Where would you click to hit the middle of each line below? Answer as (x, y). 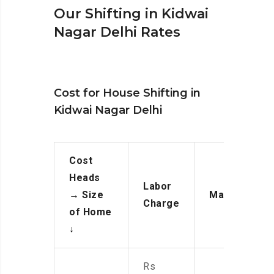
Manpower (235, 195)
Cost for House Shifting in (127, 93)
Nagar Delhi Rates (117, 32)
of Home (91, 212)
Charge (161, 204)
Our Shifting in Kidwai (131, 14)
